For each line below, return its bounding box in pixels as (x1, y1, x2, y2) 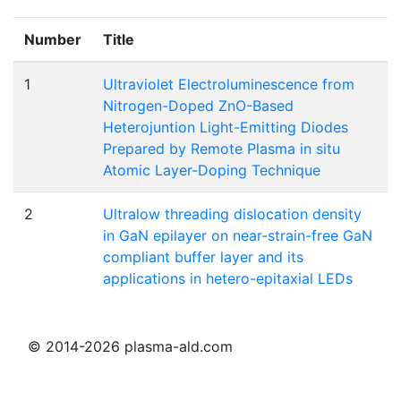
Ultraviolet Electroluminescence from (103, 74, 354, 93)
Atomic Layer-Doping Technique (103, 160, 320, 179)
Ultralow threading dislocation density (103, 204, 362, 223)
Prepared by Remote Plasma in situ (103, 139, 340, 158)
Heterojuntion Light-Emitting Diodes (103, 117, 348, 136)
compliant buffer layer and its (103, 247, 303, 266)
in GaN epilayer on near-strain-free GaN (103, 226, 372, 244)
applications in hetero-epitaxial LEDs (103, 269, 353, 287)
